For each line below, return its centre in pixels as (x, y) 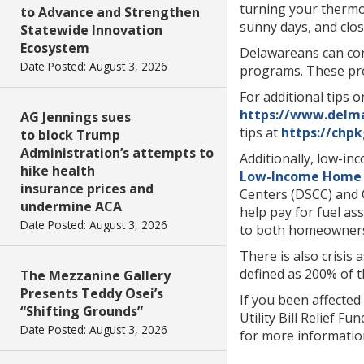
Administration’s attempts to (117, 153)
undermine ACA (71, 206)
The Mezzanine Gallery (95, 275)
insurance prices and (87, 188)
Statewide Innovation (91, 30)
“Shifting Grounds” (82, 311)
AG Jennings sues (76, 117)
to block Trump (70, 135)
